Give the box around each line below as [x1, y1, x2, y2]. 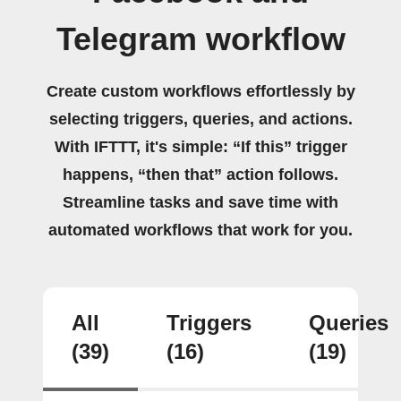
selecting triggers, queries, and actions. [48, 109, 353, 128]
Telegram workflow [55, 21, 346, 57]
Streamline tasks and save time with [63, 192, 338, 211]
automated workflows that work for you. [48, 220, 353, 239]
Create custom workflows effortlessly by [46, 81, 355, 100]
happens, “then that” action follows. [63, 165, 338, 183]
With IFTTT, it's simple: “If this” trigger [54, 137, 347, 156]
